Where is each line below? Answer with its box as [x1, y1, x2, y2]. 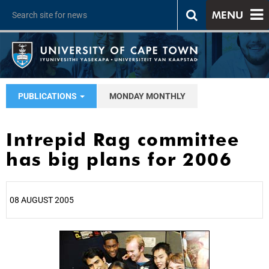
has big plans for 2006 [6, 148, 232, 170]
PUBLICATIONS [18, 91, 79, 101]
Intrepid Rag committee [6, 128, 239, 150]
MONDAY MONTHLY [109, 91, 186, 101]
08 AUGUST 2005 [10, 195, 74, 205]
